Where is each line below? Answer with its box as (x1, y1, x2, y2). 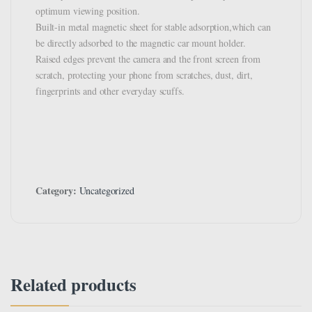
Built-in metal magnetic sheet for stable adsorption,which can (36, 19, 271, 33)
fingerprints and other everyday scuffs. (36, 84, 185, 97)
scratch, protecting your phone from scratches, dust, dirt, (36, 68, 253, 81)
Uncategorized (79, 183, 134, 197)
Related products (10, 271, 136, 297)
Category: (36, 182, 79, 198)
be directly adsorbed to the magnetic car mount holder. (36, 36, 246, 49)
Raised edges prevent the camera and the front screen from (36, 52, 261, 65)
